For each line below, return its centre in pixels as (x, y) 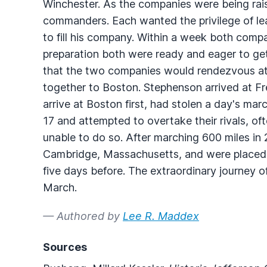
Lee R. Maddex (161, 216)
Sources (65, 247)
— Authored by (83, 216)
